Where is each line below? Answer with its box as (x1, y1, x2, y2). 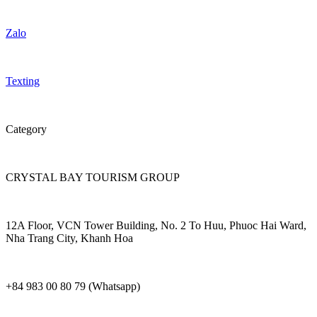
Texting (6, 74, 40, 87)
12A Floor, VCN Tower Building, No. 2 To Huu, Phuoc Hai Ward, (6, 219, 306, 231)
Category (6, 122, 47, 135)
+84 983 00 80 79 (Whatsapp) (6, 279, 140, 292)
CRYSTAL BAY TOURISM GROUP (6, 171, 180, 183)
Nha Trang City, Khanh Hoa (6, 231, 133, 244)
